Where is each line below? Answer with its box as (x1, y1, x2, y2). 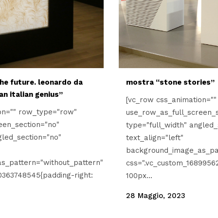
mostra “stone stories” (126, 77, 215, 87)
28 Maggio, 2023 (126, 191, 185, 200)
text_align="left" (126, 133, 183, 142)
